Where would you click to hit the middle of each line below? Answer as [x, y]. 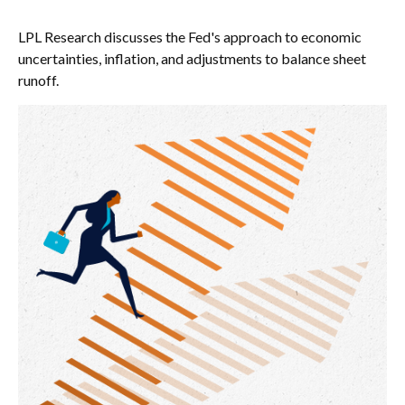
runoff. [38, 80]
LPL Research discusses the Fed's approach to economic [190, 37]
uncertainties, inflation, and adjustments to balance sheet [192, 58]
